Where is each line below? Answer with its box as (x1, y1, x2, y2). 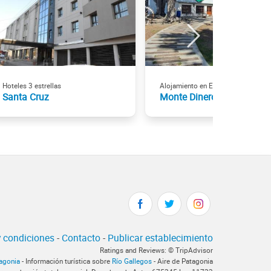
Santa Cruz (2, 90, 49, 103)
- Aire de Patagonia (152, 256, 213, 266)
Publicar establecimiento (108, 231, 213, 245)
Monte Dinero (160, 90, 217, 103)
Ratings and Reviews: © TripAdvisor (100, 246, 213, 255)
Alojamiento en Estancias (160, 80, 239, 90)
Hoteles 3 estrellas (2, 80, 61, 90)
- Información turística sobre (20, 256, 112, 266)
